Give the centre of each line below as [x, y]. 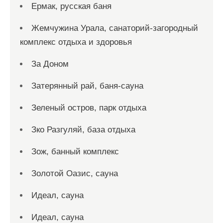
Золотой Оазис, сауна [75, 173]
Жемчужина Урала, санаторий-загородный [115, 28]
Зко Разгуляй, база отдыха [83, 130]
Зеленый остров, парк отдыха [89, 108]
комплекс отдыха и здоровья [76, 42]
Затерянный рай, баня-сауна [87, 86]
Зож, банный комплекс [75, 152]
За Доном [50, 64]
